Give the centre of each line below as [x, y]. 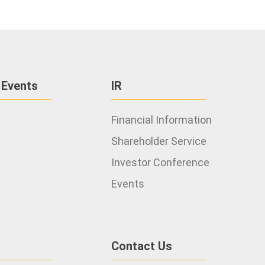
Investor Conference [160, 162]
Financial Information [161, 120]
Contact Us [141, 246]
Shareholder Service [159, 141]
